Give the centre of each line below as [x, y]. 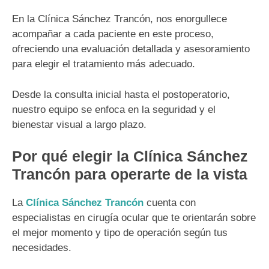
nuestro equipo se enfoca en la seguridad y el [114, 109]
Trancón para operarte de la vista [130, 174]
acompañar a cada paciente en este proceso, [113, 34]
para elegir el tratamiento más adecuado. [104, 64]
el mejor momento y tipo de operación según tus [120, 233]
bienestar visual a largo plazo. [79, 124]
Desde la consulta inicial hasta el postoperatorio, [121, 94]
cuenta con [170, 203]
